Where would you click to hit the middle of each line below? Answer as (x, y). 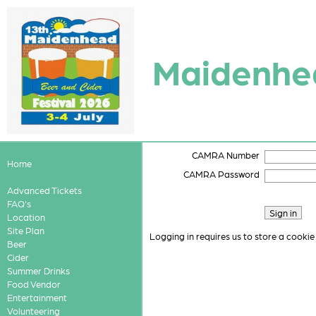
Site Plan (25, 230)
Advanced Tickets (44, 190)
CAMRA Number (226, 155)
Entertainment (37, 297)
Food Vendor (34, 284)
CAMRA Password (221, 174)
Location (26, 217)
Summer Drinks (38, 271)
